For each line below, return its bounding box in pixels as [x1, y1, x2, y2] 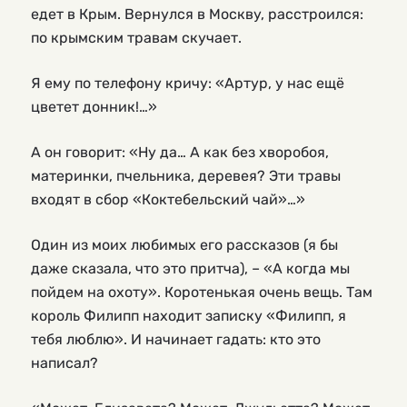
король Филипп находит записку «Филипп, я [31, 306, 346, 324]
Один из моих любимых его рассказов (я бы [31, 235, 338, 253]
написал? [31, 353, 98, 372]
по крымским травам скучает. [31, 28, 242, 46]
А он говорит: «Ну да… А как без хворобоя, [31, 143, 329, 161]
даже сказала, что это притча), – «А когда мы [31, 259, 350, 277]
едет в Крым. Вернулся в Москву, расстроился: [31, 5, 363, 23]
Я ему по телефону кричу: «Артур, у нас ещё [31, 74, 344, 92]
